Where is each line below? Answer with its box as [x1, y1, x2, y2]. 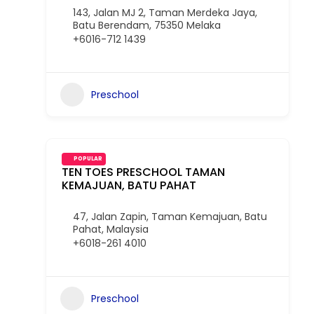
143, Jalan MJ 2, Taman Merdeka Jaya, [73, 6, 257, 20]
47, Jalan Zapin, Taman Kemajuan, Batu [73, 210, 267, 224]
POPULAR [74, 155, 102, 163]
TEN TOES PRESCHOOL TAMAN [62, 164, 225, 180]
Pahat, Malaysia [73, 222, 149, 236]
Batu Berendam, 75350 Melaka [73, 18, 221, 32]
